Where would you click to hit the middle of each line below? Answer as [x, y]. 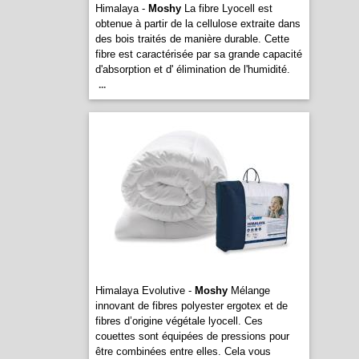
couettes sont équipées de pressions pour [192, 336]
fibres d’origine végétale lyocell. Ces [179, 321]
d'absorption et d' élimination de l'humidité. [192, 69]
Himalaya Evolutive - [145, 290]
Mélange [248, 290]
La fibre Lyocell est [226, 8]
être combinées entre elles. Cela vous [183, 351]
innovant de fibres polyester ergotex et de [191, 306]
